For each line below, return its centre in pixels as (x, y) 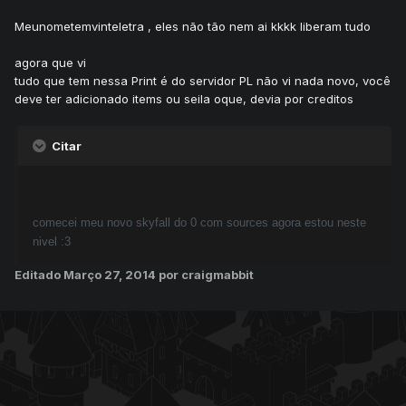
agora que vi (50, 63)
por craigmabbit (206, 275)
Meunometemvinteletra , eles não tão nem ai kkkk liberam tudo (193, 27)
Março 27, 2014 (111, 275)
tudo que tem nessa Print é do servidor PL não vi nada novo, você (203, 81)
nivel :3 (52, 242)
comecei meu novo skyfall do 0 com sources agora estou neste (199, 223)
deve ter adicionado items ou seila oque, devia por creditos (184, 99)
